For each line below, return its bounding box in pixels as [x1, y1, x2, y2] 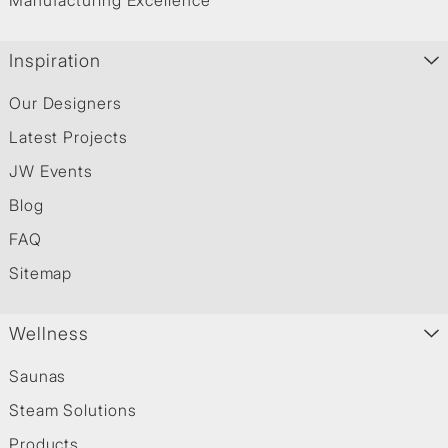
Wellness [8, 323, 90, 345]
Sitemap [8, 263, 73, 284]
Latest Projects [8, 127, 128, 148]
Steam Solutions [8, 400, 137, 421]
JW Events [8, 161, 94, 182]
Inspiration [8, 50, 102, 72]
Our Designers [8, 93, 122, 114]
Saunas [8, 366, 67, 387]
